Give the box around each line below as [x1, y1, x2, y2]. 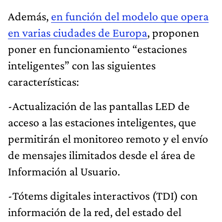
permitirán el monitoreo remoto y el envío [8, 131, 208, 145]
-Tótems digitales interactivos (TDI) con [8, 188, 198, 202]
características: [8, 74, 79, 88]
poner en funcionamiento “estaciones [8, 42, 187, 55]
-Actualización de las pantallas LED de [8, 99, 190, 112]
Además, [8, 9, 51, 23]
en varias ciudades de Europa [8, 25, 147, 39]
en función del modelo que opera [51, 9, 209, 23]
